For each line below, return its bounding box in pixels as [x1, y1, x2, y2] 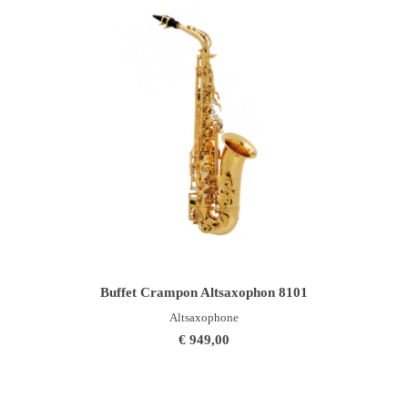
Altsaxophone [169, 310, 239, 324]
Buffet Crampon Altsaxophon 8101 [100, 284, 308, 300]
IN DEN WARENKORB [158, 271, 270, 283]
